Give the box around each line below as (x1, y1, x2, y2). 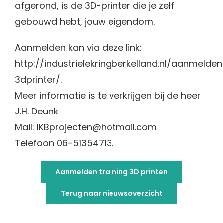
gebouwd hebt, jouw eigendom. (15, 15, 155, 28)
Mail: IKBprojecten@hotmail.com (15, 121, 157, 133)
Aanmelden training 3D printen (55, 167, 168, 177)
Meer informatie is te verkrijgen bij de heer (15, 89, 201, 102)
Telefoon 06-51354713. (15, 137, 113, 149)
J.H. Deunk (15, 105, 58, 117)
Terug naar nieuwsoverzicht (60, 188, 163, 198)
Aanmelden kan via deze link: (15, 41, 142, 54)
